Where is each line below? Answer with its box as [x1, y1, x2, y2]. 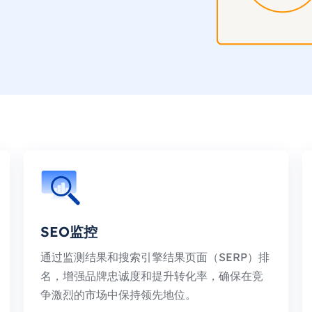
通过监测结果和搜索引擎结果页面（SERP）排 [40, 250, 270, 264]
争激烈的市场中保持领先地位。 [40, 288, 196, 302]
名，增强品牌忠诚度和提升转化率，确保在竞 [40, 269, 263, 283]
